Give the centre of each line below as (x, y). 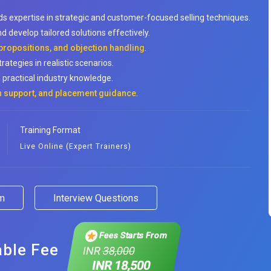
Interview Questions (96, 198)
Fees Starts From (132, 235)
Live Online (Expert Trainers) (76, 146)
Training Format (50, 130)
